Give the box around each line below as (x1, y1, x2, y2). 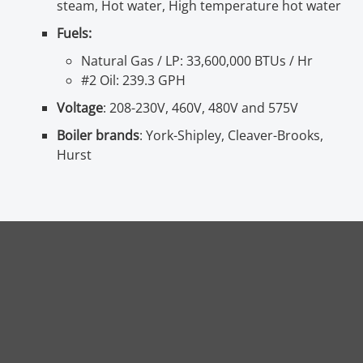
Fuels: (57, 23, 95, 42)
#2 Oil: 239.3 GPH (81, 70, 189, 89)
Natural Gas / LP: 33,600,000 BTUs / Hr (81, 51, 313, 70)
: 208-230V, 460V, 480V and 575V (103, 98, 298, 117)
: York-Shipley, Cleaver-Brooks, (139, 126, 323, 144)
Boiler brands (57, 126, 139, 144)
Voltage (57, 98, 103, 117)
